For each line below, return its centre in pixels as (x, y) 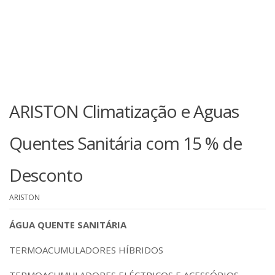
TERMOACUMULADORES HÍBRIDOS (86, 250)
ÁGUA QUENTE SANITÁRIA (68, 225)
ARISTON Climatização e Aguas (124, 111)
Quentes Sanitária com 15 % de (126, 143)
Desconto (46, 175)
